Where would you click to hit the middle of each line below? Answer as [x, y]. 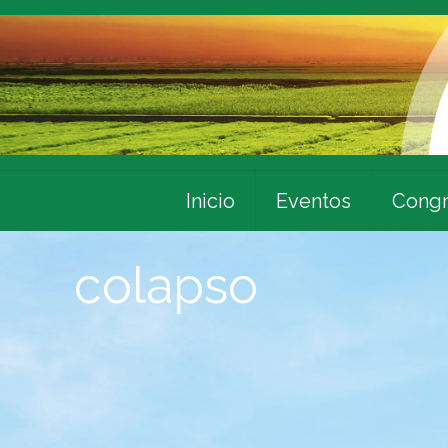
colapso [166, 285]
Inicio [210, 200]
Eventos [313, 200]
